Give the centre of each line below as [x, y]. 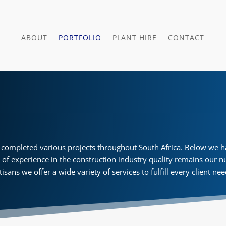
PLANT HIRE [135, 37]
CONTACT [186, 37]
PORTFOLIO [80, 37]
